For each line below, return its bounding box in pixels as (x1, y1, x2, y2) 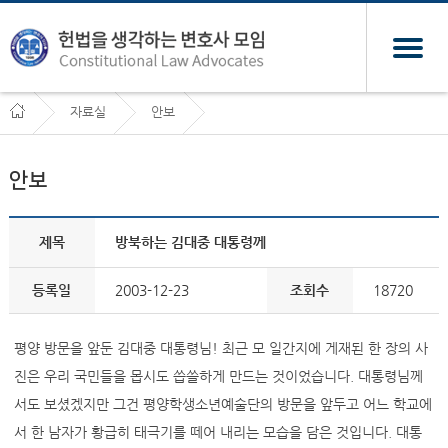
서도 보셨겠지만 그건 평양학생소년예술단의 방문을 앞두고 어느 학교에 (13, 396, 432, 412)
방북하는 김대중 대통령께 (114, 234, 266, 250)
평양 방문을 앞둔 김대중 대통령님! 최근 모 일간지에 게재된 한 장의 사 (13, 340, 428, 356)
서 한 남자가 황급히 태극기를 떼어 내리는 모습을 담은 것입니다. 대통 (13, 424, 422, 440)
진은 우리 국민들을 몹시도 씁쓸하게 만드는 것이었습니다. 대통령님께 (13, 368, 423, 384)
